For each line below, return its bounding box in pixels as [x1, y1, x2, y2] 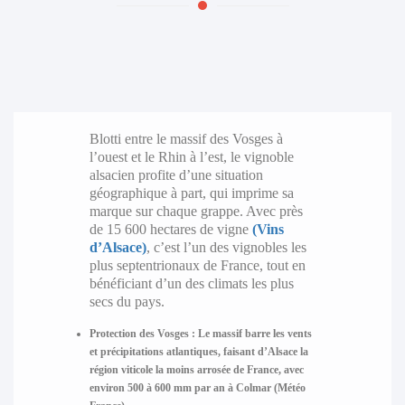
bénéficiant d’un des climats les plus [89, 276, 294, 292]
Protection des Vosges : [89, 327, 195, 341]
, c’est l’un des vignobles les [146, 240, 306, 256]
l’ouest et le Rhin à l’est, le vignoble [89, 149, 294, 165]
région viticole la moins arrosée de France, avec [89, 363, 304, 377]
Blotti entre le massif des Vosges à [89, 131, 283, 147]
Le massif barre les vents [194, 327, 312, 341]
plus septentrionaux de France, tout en [89, 258, 306, 274]
